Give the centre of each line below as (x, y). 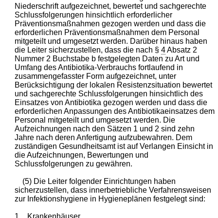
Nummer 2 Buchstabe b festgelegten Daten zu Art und (107, 58)
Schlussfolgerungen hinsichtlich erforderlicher (94, 15)
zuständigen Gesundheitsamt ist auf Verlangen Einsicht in (114, 146)
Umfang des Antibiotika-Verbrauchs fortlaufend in (99, 67)
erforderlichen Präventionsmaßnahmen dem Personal (107, 32)
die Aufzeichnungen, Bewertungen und (82, 155)
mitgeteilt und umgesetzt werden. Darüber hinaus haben (111, 41)
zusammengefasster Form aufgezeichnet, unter (96, 76)
